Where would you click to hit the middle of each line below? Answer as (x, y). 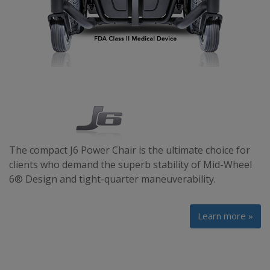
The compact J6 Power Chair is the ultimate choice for (130, 150)
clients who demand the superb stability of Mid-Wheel (130, 164)
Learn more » (225, 215)
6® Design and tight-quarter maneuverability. (112, 179)
